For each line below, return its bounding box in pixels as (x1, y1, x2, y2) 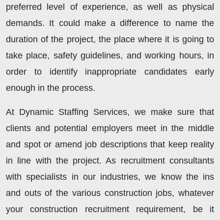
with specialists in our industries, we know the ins (6, 172, 214, 182)
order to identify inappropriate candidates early (6, 67, 214, 77)
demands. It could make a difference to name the (6, 18, 214, 28)
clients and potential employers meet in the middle (6, 123, 214, 134)
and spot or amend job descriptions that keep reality (6, 139, 214, 150)
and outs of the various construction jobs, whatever (6, 188, 214, 198)
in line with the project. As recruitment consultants (6, 156, 214, 166)
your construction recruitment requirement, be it (6, 204, 214, 215)
